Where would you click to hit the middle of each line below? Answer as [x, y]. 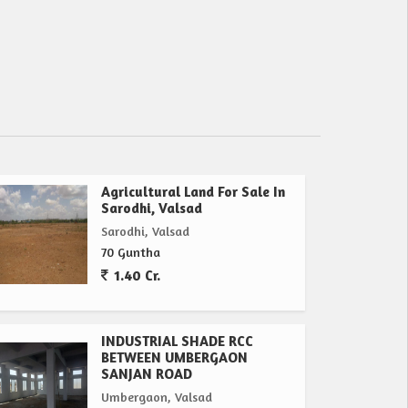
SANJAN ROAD [147, 374]
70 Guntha [131, 252]
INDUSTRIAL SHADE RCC [177, 342]
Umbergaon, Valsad [157, 397]
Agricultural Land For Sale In [193, 192]
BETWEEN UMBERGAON [174, 358]
